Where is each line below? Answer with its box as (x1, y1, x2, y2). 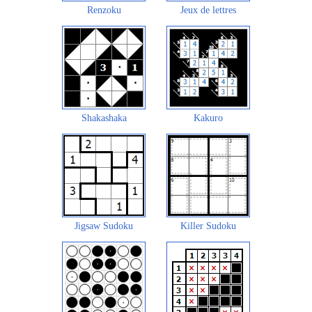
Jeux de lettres (180, 5, 236, 16)
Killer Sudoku (180, 221, 236, 232)
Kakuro (194, 113, 223, 124)
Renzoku (86, 5, 121, 16)
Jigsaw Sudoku (75, 221, 133, 232)
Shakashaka (81, 113, 127, 124)
